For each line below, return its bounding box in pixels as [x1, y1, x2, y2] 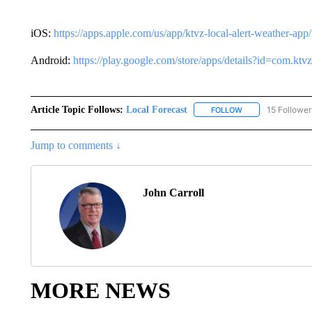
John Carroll [142, 186, 204, 198]
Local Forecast [125, 104, 187, 115]
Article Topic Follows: [30, 104, 123, 115]
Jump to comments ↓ [30, 139, 121, 151]
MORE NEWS [30, 277, 171, 303]
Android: [30, 54, 73, 66]
